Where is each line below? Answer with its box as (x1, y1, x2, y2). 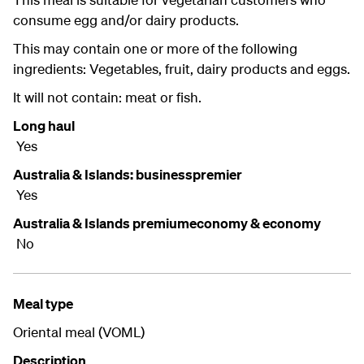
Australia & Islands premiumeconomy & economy (13, 214, 321, 232)
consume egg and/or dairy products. (13, 11, 239, 29)
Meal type (13, 295, 73, 313)
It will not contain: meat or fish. (13, 89, 201, 106)
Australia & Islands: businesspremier (13, 166, 245, 184)
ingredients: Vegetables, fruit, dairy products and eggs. (13, 60, 350, 78)
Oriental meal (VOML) (13, 323, 145, 341)
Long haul (13, 117, 75, 135)
